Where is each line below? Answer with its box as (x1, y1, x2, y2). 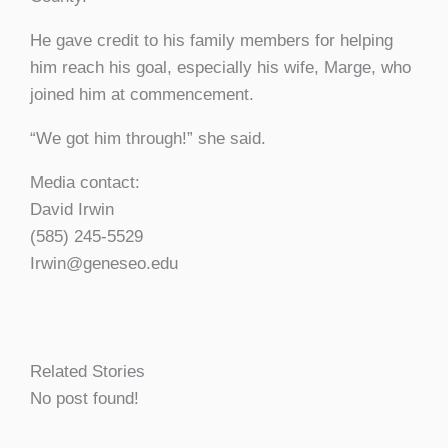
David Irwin (30, 199, 114, 219)
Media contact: (30, 172, 140, 192)
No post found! (30, 388, 139, 408)
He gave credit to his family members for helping (30, 30, 393, 50)
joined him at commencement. (30, 84, 254, 104)
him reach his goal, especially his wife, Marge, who (30, 57, 411, 77)
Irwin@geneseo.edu (30, 253, 178, 273)
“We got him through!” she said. (30, 128, 266, 148)
